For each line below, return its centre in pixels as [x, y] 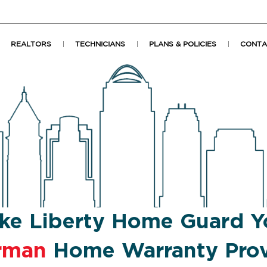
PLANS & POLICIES [183, 44]
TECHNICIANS [100, 44]
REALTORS [31, 44]
